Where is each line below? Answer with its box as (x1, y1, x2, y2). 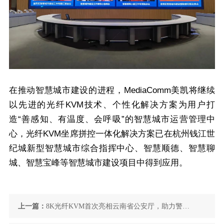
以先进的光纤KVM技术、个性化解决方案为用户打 (9, 99, 215, 109)
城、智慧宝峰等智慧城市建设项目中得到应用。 (9, 157, 187, 167)
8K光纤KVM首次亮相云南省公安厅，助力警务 (46, 201, 189, 210)
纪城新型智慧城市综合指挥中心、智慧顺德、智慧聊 (9, 143, 215, 153)
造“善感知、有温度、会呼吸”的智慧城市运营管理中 (9, 114, 215, 124)
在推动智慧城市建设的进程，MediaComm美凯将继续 (9, 85, 215, 95)
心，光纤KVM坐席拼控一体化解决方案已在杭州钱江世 (9, 128, 215, 138)
